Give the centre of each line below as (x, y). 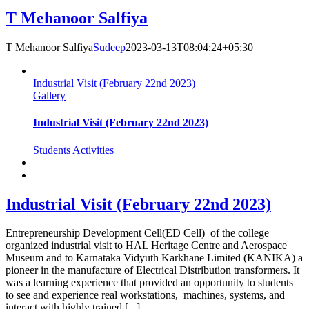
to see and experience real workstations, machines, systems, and (145, 295)
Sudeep (109, 48)
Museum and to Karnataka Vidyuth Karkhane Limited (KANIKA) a (154, 258)
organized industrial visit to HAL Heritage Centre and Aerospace (146, 246)
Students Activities (73, 150)
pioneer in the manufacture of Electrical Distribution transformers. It (152, 270)
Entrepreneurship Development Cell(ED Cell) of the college (137, 233)
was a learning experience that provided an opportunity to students (149, 283)
